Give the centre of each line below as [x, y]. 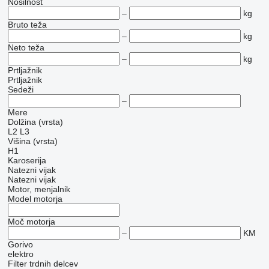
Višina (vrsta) [32, 141]
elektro [20, 254]
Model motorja [35, 199]
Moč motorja [31, 222]
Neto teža [26, 47]
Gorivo [20, 244]
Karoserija [27, 160]
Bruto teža [27, 25]
